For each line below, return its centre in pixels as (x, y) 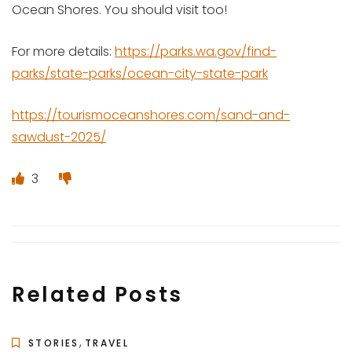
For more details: (63, 51)
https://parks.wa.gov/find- (196, 51)
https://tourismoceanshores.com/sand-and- (151, 115)
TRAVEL (107, 343)
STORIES (54, 343)
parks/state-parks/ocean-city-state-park (140, 73)
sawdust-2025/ (59, 137)
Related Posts (97, 294)
